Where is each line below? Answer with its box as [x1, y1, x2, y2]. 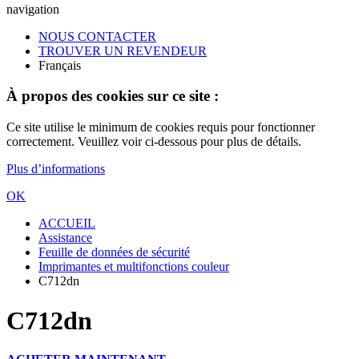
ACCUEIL [38, 216, 95, 231]
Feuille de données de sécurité [38, 245, 190, 260]
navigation [6, 2, 59, 16]
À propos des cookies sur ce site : [6, 87, 219, 105]
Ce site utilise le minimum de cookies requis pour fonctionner [6, 120, 315, 135]
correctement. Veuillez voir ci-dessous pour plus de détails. [6, 135, 301, 149]
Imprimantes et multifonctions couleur [38, 260, 229, 274]
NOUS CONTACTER [38, 29, 156, 43]
